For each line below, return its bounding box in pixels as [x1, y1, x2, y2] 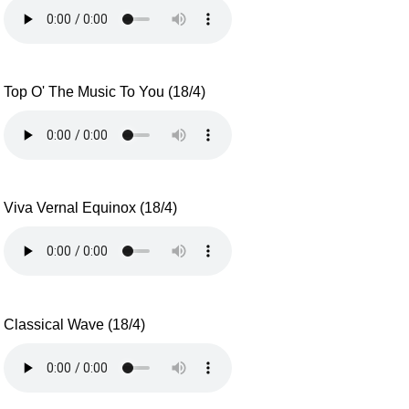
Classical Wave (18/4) [4, 316, 146, 332]
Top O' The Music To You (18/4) [4, 83, 206, 100]
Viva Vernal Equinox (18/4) [4, 200, 178, 216]
